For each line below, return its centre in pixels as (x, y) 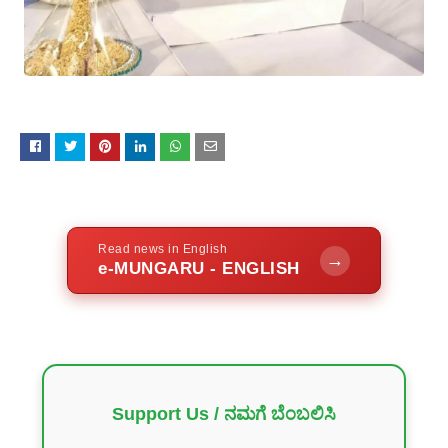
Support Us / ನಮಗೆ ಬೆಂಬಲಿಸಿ (224, 414)
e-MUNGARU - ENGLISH (199, 269)
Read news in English (163, 249)
